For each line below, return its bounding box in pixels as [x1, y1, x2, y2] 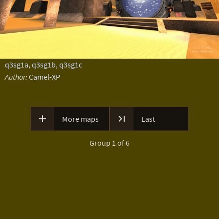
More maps [62, 114, 99, 124]
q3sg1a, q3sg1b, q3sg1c [4, 60, 82, 69]
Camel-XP [28, 72, 60, 82]
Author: [4, 72, 27, 82]
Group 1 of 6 [89, 138, 130, 148]
